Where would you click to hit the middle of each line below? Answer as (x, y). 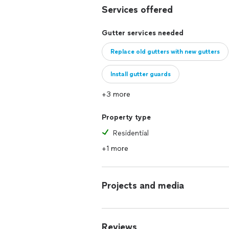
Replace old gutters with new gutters (165, 52)
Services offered (137, 10)
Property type (126, 117)
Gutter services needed (143, 33)
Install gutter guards (141, 74)
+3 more (116, 94)
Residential (131, 133)
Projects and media (143, 186)
